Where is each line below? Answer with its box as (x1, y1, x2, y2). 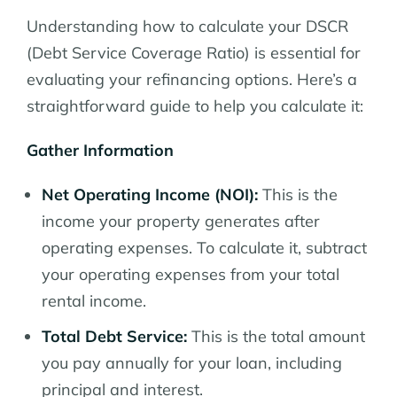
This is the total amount (187, 325, 365, 346)
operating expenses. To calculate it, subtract (42, 237, 367, 258)
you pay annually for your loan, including (42, 352, 342, 373)
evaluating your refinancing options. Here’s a (27, 68, 357, 90)
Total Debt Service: (42, 325, 187, 346)
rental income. (42, 290, 146, 311)
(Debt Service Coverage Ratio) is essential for (27, 42, 361, 63)
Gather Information (27, 139, 174, 160)
